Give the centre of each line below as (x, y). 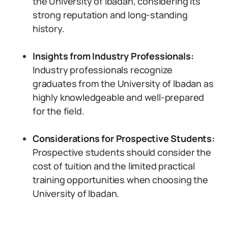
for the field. (59, 111)
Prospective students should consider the (122, 152)
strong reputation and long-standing (110, 15)
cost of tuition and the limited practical (114, 166)
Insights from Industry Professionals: (113, 56)
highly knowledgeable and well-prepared (119, 97)
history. (49, 28)
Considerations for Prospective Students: (124, 138)
